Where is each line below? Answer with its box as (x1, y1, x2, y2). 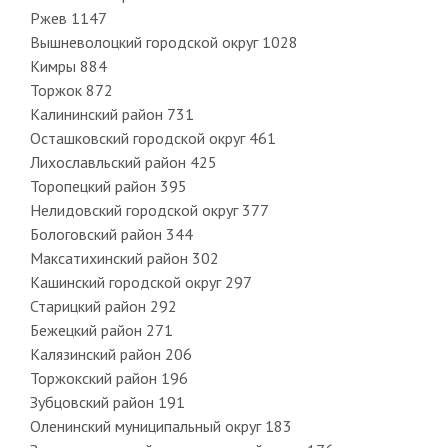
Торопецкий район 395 (29, 175, 187, 196)
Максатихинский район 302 (29, 247, 219, 268)
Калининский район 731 (29, 103, 194, 124)
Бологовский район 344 (29, 223, 193, 244)
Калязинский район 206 (29, 343, 192, 364)
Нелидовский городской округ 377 (29, 199, 269, 220)
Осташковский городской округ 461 (29, 127, 276, 148)
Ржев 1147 (29, 7, 107, 28)
